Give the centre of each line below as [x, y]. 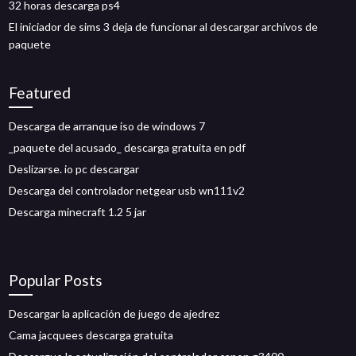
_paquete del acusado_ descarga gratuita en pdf [128, 147]
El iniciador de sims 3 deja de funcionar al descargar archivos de [164, 27]
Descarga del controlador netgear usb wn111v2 [127, 190]
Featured [40, 93]
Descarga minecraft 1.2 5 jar [78, 212]
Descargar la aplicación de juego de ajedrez [114, 313]
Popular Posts [56, 280]
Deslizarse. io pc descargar [74, 169]
